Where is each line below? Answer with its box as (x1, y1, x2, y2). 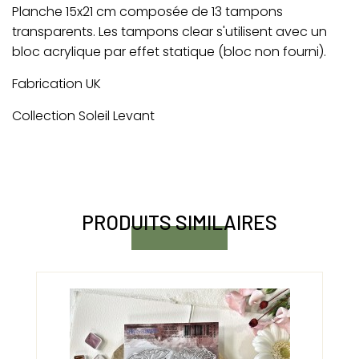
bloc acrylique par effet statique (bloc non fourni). (12, 42, 326, 61)
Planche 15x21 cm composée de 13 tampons (12, 2, 283, 21)
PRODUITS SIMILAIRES (82, 210, 277, 235)
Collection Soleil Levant (12, 106, 155, 125)
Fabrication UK (12, 74, 101, 93)
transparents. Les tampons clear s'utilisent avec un (12, 22, 327, 41)
